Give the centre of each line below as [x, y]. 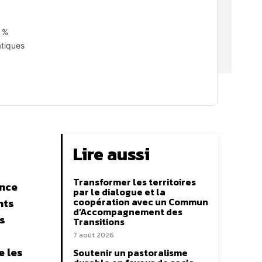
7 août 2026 [94, 235]
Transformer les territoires [135, 182]
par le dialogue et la [119, 192]
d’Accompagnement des [128, 212]
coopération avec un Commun [141, 202]
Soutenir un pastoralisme [130, 253]
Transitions [99, 222]
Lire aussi [111, 154]
